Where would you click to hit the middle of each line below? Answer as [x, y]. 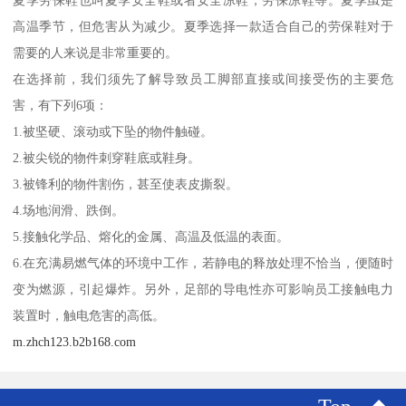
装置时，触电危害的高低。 [89, 316]
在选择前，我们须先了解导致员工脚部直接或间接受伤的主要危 [203, 79]
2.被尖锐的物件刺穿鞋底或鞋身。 [107, 158]
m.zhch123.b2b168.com [75, 342]
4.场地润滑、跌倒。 [69, 211]
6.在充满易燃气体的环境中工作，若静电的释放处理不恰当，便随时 [203, 263]
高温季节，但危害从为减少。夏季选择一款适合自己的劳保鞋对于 [203, 27]
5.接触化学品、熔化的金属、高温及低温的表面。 [151, 237]
